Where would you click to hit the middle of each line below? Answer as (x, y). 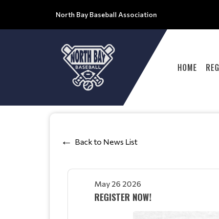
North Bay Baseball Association (106, 14)
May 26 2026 (118, 184)
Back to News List (106, 141)
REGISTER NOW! (123, 197)
